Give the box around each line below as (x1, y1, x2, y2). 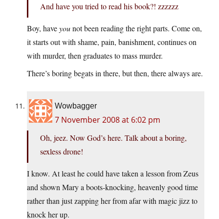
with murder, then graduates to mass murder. (27, 50, 163, 61)
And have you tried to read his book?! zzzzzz (40, 1, 178, 12)
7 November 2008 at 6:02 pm (55, 114, 160, 126)
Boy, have (27, 23, 59, 34)
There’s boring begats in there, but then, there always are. (27, 68, 203, 79)
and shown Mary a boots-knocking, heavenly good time (27, 182, 198, 193)
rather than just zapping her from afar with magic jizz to (27, 196, 197, 206)
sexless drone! (40, 146, 83, 157)
